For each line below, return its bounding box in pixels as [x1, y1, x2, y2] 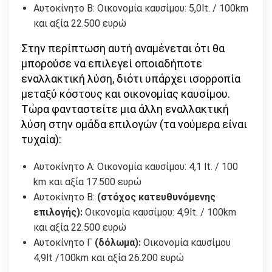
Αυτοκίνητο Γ [33, 237, 95, 249]
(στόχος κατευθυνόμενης [97, 191, 216, 203]
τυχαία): [21, 133, 61, 146]
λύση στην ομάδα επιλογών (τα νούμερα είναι [21, 118, 247, 131]
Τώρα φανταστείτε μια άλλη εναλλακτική [21, 103, 229, 116]
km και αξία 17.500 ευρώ [33, 176, 141, 188]
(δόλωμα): [95, 237, 143, 249]
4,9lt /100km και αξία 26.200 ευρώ [33, 252, 184, 264]
